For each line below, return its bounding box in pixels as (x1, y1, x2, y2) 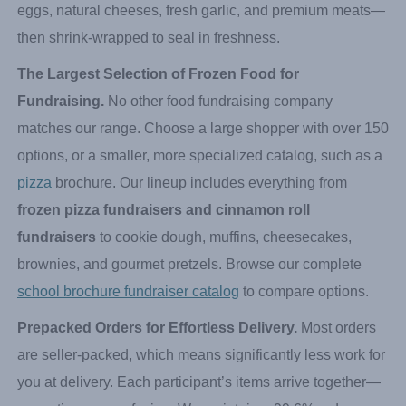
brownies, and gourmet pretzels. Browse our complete (17, 341, 362, 357)
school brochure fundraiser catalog (17, 368, 239, 384)
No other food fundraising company (104, 178, 333, 194)
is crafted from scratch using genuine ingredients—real (17, 60, 366, 76)
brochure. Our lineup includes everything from (52, 259, 347, 275)
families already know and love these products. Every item (17, 33, 389, 49)
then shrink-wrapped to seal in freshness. (17, 114, 280, 130)
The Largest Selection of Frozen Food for (17, 150, 299, 167)
